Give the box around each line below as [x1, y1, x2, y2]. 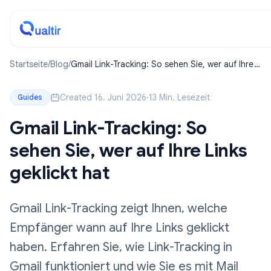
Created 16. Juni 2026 [60, 92, 146, 103]
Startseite [10, 59, 48, 70]
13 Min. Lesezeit [149, 92, 210, 103]
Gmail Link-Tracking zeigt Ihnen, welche [10, 201, 227, 216]
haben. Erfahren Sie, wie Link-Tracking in [10, 240, 232, 255]
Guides [18, 93, 42, 102]
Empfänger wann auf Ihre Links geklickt [10, 220, 229, 235]
